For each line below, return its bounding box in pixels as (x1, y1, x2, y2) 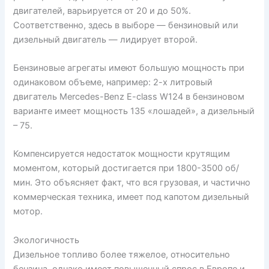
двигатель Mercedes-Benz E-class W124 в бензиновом (13, 91, 245, 103)
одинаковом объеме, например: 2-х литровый (13, 77, 213, 88)
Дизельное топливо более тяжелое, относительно (13, 249, 231, 260)
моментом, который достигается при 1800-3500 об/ (13, 163, 240, 174)
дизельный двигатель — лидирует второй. (13, 34, 198, 45)
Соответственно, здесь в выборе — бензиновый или (13, 19, 239, 31)
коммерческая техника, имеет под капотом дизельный (13, 192, 250, 203)
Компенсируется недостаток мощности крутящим (13, 148, 231, 160)
